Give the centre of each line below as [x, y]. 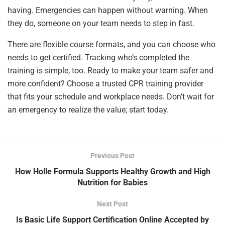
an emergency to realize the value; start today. [88, 109]
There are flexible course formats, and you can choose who [111, 44]
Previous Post [113, 155]
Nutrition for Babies [113, 182]
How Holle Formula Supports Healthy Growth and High [113, 171]
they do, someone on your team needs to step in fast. [102, 23]
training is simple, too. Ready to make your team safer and [110, 70]
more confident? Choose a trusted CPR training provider [105, 83]
